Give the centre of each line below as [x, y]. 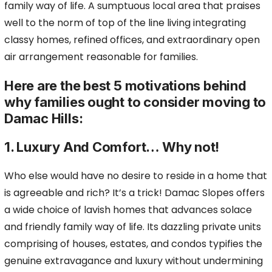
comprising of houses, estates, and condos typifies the [133, 244]
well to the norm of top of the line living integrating [125, 23]
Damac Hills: [44, 118]
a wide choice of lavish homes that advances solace [128, 210]
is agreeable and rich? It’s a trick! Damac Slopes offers [134, 193]
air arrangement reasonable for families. [101, 57]
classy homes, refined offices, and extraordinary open [132, 40]
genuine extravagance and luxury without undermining [134, 261]
